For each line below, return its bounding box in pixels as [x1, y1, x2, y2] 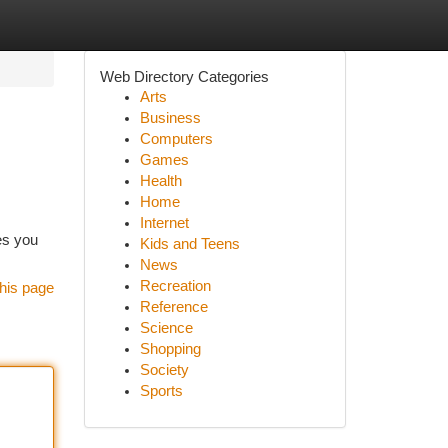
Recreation [139, 278, 211, 294]
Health [139, 173, 182, 189]
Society [139, 362, 189, 378]
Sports [139, 383, 183, 399]
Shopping [139, 341, 201, 357]
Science [139, 320, 193, 336]
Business [139, 110, 201, 126]
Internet [139, 215, 189, 231]
